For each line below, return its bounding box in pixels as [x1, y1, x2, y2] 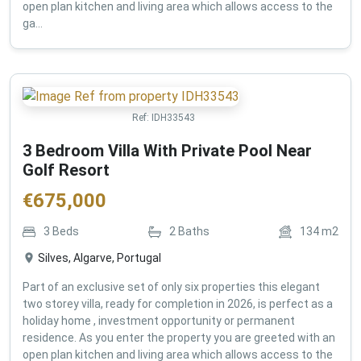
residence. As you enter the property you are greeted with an [23, 330, 335, 344]
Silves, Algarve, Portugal [38, 251, 161, 264]
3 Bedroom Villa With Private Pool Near [23, 140, 312, 160]
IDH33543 [151, 111, 195, 123]
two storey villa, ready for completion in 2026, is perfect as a [23, 297, 333, 310]
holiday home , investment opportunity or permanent [23, 313, 295, 327]
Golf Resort [23, 160, 110, 180]
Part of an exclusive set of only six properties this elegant [23, 280, 320, 293]
